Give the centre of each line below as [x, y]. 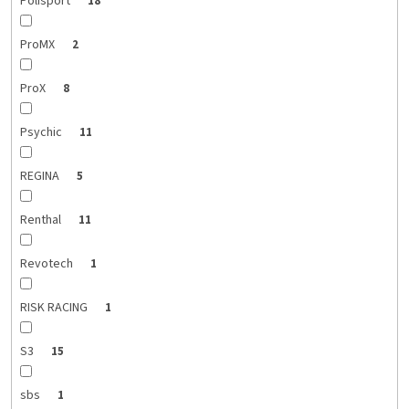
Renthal [42, 220]
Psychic [42, 133]
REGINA [41, 177]
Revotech [47, 264]
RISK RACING [55, 308]
